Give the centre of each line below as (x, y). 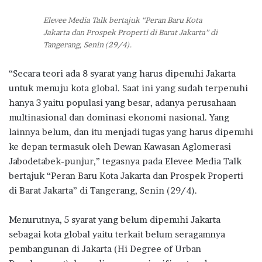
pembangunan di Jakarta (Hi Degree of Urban (105, 249)
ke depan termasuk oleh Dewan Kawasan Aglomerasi (120, 147)
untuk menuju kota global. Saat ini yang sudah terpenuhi (128, 88)
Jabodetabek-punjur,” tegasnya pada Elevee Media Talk (125, 161)
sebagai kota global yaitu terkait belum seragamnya (117, 235)
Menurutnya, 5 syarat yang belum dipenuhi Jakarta (115, 220)
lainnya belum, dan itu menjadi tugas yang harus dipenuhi (131, 132)
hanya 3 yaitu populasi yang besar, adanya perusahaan (123, 103)
